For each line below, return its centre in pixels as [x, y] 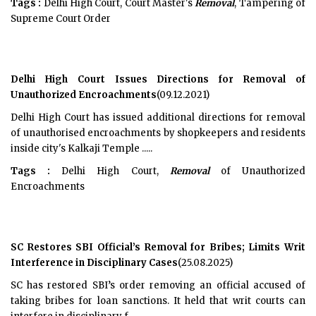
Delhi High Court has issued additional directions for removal [158, 117]
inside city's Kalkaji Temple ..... [81, 148]
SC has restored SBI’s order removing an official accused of [158, 285]
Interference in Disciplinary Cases [94, 263]
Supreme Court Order [61, 19]
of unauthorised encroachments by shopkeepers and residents [158, 133]
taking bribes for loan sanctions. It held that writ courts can [158, 301]
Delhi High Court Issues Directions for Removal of [158, 79]
